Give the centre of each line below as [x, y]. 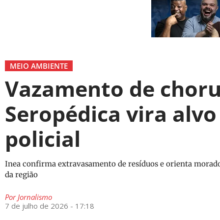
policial [43, 138]
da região [21, 174]
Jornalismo [34, 197]
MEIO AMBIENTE [39, 66]
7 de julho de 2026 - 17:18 [50, 206]
